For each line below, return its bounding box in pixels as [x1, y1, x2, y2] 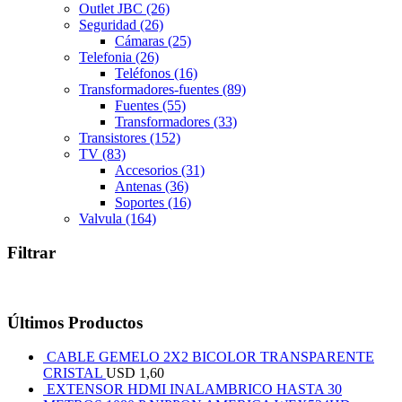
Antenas [115, 178, 165, 194]
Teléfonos [115, 65, 174, 81]
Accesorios [115, 162, 181, 178]
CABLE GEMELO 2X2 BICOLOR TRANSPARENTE [47, 349, 374, 365]
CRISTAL [43, 365, 102, 381]
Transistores [79, 129, 150, 145]
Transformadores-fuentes [79, 81, 223, 97]
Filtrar [7, 243, 56, 263]
